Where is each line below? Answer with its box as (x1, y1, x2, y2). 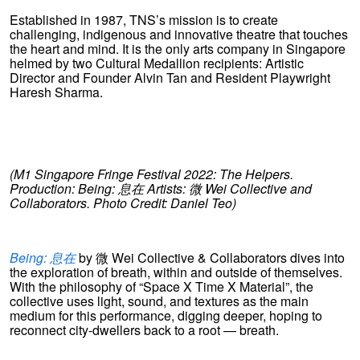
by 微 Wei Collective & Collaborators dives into (76, 248, 345, 267)
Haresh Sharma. (10, 83, 103, 101)
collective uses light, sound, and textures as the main (10, 292, 309, 310)
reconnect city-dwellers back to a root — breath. (10, 321, 279, 339)
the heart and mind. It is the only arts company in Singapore (10, 39, 346, 58)
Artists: (144, 179, 189, 198)
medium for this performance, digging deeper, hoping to (10, 306, 322, 325)
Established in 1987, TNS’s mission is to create (10, 10, 278, 29)
